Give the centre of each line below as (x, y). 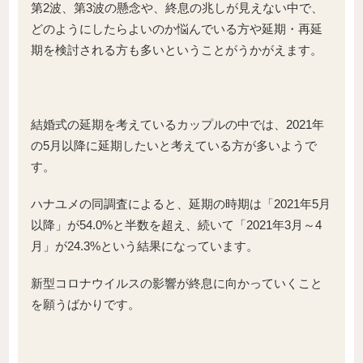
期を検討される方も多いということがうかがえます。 (177, 49)
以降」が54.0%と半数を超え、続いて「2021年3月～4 (176, 224)
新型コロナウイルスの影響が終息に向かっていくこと (177, 283)
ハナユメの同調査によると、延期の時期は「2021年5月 (181, 203)
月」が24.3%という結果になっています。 (145, 246)
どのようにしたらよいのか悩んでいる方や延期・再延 (177, 28)
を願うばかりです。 (85, 304)
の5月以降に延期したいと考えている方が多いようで (174, 145)
